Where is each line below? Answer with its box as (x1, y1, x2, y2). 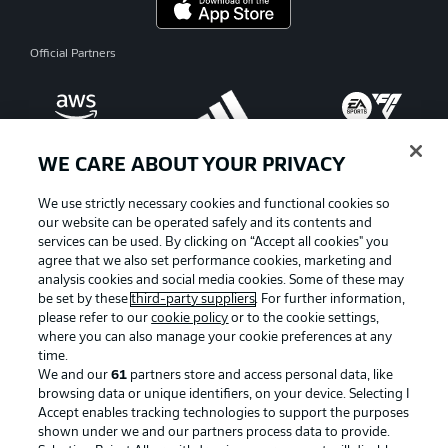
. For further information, (255, 293, 406, 306)
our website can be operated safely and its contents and (38, 217, 373, 230)
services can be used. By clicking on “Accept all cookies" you (38, 236, 390, 249)
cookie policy (151, 312, 229, 325)
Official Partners (30, 48, 116, 60)
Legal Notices (251, 344, 327, 356)
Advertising (65, 344, 127, 356)
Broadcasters (251, 408, 323, 420)
